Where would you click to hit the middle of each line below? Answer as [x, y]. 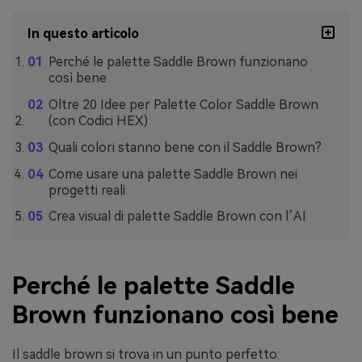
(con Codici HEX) [98, 121]
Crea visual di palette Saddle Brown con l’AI [177, 217]
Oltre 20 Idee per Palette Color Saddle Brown [183, 105]
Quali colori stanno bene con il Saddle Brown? [185, 147]
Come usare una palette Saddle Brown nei [173, 174]
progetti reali [86, 190]
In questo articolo [84, 34]
